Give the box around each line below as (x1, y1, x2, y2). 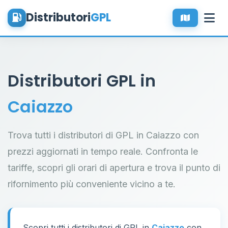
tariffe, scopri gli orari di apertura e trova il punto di (8, 162, 220, 173)
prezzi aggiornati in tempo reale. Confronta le (8, 146, 198, 157)
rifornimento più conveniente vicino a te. (8, 179, 176, 189)
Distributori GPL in (8, 69, 156, 92)
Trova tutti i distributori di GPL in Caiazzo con (8, 130, 199, 140)
